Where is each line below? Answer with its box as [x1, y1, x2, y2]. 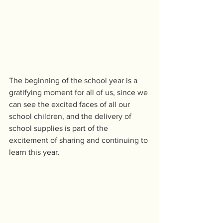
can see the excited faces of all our [9, 100, 132, 109]
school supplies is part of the [9, 123, 110, 132]
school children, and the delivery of [9, 111, 133, 120]
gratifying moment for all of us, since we [9, 88, 150, 97]
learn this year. [9, 147, 60, 156]
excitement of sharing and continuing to [9, 135, 150, 144]
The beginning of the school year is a [9, 76, 139, 85]
